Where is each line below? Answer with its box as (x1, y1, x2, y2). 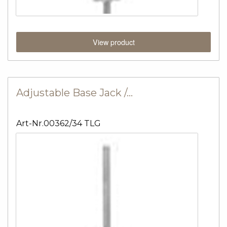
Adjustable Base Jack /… (16, 87, 133, 99)
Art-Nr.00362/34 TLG (16, 119, 101, 129)
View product (92, 36, 135, 48)
